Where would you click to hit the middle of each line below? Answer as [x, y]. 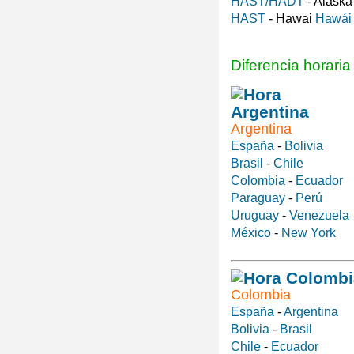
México [251, 232]
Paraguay [258, 198]
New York [309, 232]
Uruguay [255, 215]
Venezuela [319, 215]
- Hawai [290, 18]
